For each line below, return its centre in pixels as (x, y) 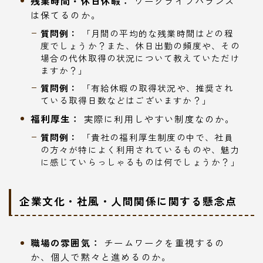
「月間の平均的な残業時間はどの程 (156, 33)
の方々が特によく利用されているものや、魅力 (140, 149)
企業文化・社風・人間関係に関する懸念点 (128, 201)
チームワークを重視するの (163, 243)
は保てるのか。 (65, 14)
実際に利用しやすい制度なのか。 (158, 118)
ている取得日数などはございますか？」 (126, 100)
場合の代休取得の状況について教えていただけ (140, 58)
